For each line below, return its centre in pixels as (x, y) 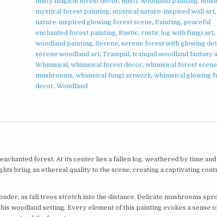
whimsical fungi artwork (114, 76)
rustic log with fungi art (178, 33)
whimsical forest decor (107, 65)
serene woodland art (68, 54)
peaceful (197, 22)
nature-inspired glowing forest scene (94, 22)
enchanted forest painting (76, 33)
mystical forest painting (73, 12)
